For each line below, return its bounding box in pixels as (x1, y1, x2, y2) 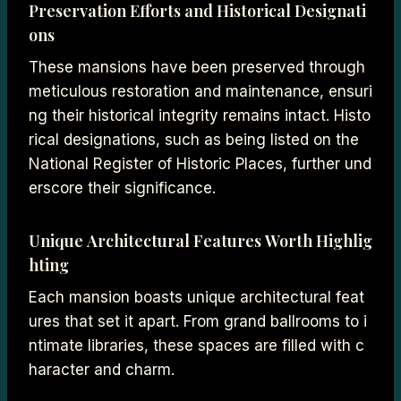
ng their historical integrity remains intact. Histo (29, 106, 371, 124)
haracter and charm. (29, 360, 175, 379)
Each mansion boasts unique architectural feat (29, 287, 364, 306)
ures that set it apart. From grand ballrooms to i (29, 311, 367, 330)
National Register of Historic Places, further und (29, 154, 371, 173)
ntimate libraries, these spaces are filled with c (29, 336, 364, 354)
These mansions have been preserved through (29, 57, 370, 76)
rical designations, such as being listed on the (29, 130, 363, 149)
